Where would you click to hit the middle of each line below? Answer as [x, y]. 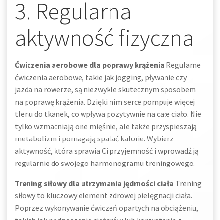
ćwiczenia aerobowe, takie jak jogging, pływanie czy [101, 77]
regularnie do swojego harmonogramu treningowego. [105, 163]
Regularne [183, 65]
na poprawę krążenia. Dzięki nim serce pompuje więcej [105, 102]
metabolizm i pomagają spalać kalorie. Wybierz [94, 138]
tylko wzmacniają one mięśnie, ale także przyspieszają [106, 126]
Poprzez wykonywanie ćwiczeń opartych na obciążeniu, [107, 208]
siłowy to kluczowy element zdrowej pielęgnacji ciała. [103, 195]
